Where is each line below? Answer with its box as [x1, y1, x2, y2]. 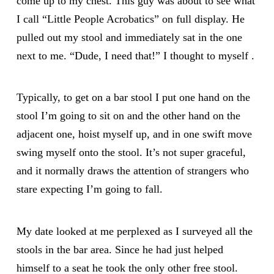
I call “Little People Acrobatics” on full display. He [16, 12, 245, 25]
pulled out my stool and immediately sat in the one [16, 31, 242, 43]
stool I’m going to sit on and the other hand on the [16, 109, 240, 122]
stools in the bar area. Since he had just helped [16, 243, 223, 256]
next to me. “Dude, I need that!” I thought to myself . [16, 49, 254, 62]
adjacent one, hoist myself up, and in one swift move [16, 128, 252, 141]
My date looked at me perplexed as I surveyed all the [16, 225, 253, 238]
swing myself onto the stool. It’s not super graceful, [16, 146, 246, 159]
